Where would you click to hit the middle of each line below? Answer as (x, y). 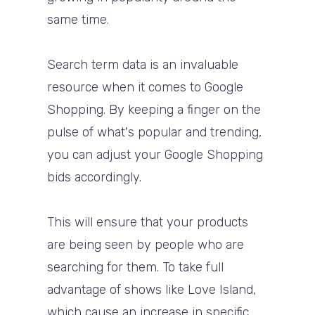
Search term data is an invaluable (143, 64)
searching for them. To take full (136, 267)
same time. (78, 19)
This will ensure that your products (148, 222)
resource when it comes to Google (146, 87)
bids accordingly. (95, 177)
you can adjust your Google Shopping (155, 154)
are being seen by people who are (146, 244)
